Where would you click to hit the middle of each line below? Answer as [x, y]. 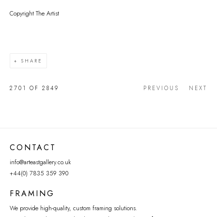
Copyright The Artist [34, 14]
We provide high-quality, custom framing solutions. [74, 208]
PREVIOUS [161, 88]
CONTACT [33, 147]
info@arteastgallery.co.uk [40, 162]
